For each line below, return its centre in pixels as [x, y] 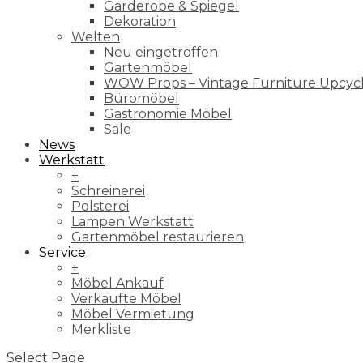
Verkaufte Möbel [126, 298]
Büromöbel [141, 98]
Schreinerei [108, 190]
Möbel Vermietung [133, 314]
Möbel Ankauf [117, 283]
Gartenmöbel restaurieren [158, 237]
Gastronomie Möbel [168, 113]
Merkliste [101, 329]
